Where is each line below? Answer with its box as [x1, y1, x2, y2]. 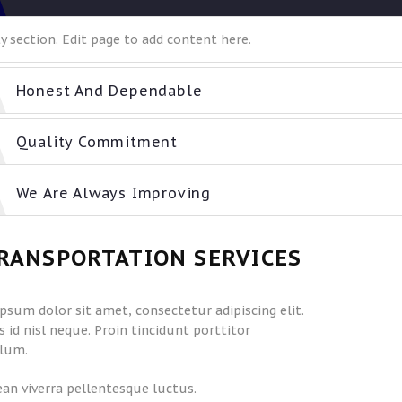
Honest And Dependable [15, 82, 203, 100]
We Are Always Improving [15, 184, 211, 203]
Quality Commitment [15, 133, 178, 152]
